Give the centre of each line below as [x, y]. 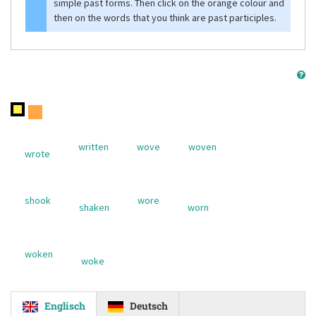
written [93, 147]
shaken [94, 207]
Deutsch [149, 306]
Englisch [65, 306]
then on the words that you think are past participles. [165, 18]
